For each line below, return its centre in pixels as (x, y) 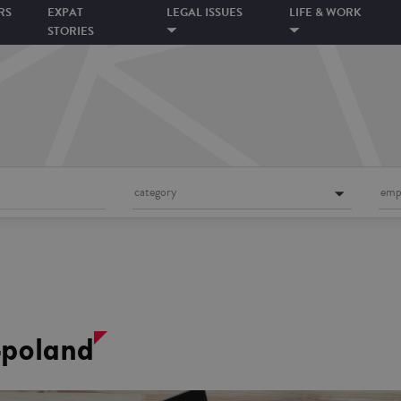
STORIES (71, 31)
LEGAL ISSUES (205, 13)
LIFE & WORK (326, 13)
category (156, 192)
